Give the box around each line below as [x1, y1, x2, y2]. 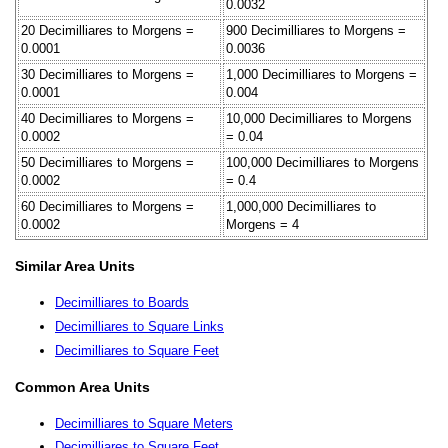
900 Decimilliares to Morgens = [226, 22, 406, 38]
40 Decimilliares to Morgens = [21, 110, 194, 126]
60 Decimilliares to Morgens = [21, 198, 194, 214]
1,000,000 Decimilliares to [226, 198, 376, 214]
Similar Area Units [15, 258, 135, 275]
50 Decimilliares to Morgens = [21, 154, 194, 170]
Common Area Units [15, 378, 150, 395]
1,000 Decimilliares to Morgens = [226, 66, 417, 82]
